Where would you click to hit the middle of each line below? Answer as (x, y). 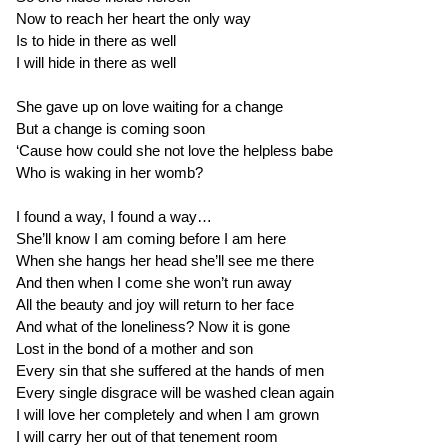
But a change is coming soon (110, 128)
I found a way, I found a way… (114, 216)
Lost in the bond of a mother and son (134, 348)
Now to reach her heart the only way (133, 18)
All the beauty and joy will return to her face (155, 304)
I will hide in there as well (96, 62)
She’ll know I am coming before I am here (151, 238)
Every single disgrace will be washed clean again (175, 392)
